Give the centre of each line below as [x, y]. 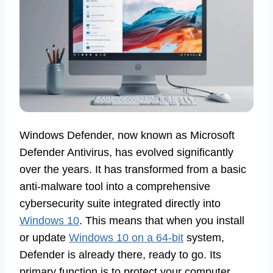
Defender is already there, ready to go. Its [120, 255]
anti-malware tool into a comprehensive [115, 187]
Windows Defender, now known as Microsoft [127, 136]
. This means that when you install [162, 221]
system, [204, 238]
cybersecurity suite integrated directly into [120, 204]
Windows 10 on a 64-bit [126, 238]
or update [44, 238]
